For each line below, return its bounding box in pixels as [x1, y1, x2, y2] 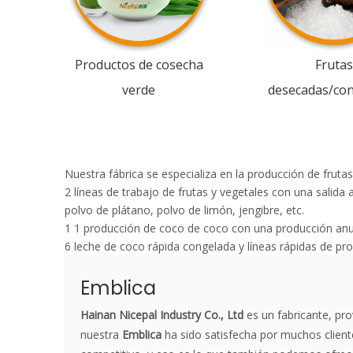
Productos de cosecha [74, 56, 203, 73]
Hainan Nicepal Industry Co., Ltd [80, 307, 243, 322]
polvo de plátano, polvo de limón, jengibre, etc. [65, 203, 304, 217]
